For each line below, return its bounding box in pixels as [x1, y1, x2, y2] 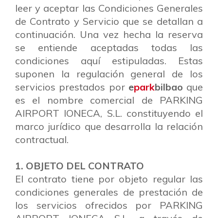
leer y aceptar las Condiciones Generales [15, 2, 203, 14]
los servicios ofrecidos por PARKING [15, 199, 203, 211]
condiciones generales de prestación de [15, 186, 203, 198]
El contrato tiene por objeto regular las [15, 173, 203, 185]
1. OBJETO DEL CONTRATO [15, 160, 144, 172]
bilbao [154, 81, 183, 93]
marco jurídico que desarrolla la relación [15, 120, 203, 132]
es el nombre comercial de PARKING [15, 94, 203, 106]
